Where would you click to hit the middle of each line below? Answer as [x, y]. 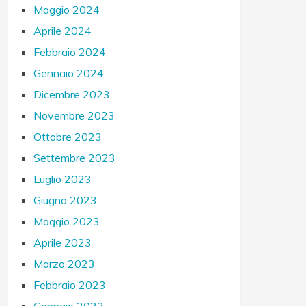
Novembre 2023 [74, 115]
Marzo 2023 [65, 264]
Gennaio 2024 [69, 73]
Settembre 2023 [75, 158]
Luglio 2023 [63, 179]
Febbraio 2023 [70, 285]
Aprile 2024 [63, 31]
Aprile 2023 [63, 242]
